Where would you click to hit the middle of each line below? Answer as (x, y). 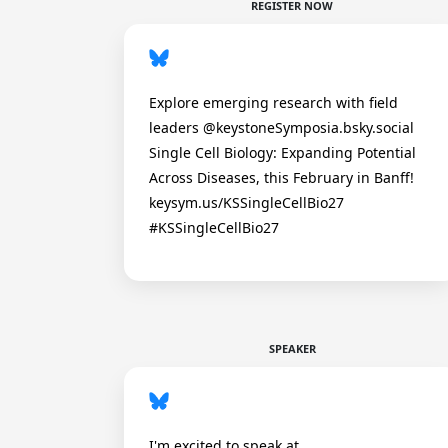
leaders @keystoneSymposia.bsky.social (281, 127)
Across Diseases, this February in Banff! (281, 177)
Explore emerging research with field (273, 102)
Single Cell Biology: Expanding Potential (282, 152)
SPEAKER (292, 348)
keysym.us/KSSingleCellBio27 (246, 202)
